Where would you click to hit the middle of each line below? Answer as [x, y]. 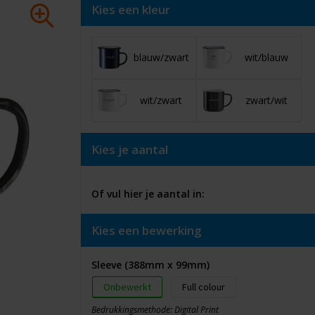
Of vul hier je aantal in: [148, 194]
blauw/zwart [161, 57]
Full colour [203, 287]
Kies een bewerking [146, 230]
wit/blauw [266, 57]
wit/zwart [161, 100]
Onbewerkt [127, 287]
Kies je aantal [129, 149]
